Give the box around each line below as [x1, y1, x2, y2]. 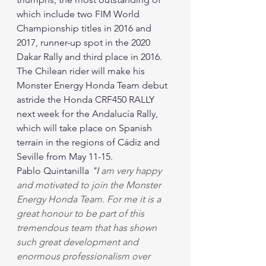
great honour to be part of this [17, 208, 147, 219]
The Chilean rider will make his [17, 65, 147, 77]
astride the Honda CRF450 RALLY [17, 94, 157, 105]
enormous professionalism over [17, 251, 153, 262]
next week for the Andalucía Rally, [17, 108, 160, 119]
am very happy [99, 165, 164, 176]
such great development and [17, 236, 141, 248]
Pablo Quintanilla [17, 165, 91, 176]
